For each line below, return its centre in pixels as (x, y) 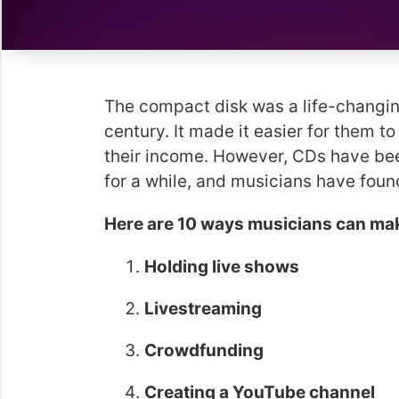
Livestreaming (203, 309)
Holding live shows (222, 267)
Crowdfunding (204, 350)
